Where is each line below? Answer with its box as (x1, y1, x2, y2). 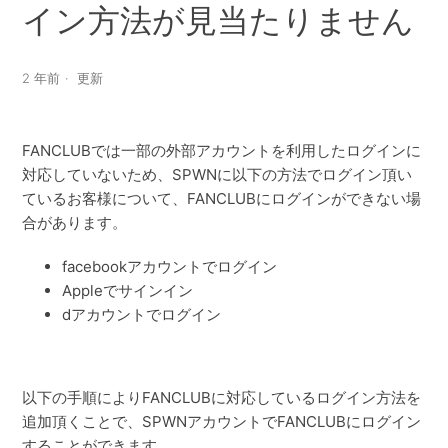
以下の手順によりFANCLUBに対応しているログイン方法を (22, 388, 422, 408)
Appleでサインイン (62, 281, 194, 301)
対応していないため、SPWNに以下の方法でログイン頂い (22, 165, 413, 185)
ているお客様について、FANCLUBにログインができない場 (22, 189, 422, 209)
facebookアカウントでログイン (62, 257, 278, 277)
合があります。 (22, 213, 128, 233)
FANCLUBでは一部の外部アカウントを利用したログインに (22, 141, 422, 161)
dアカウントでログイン (62, 305, 222, 325)
